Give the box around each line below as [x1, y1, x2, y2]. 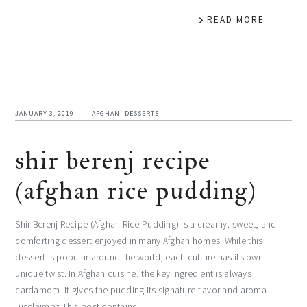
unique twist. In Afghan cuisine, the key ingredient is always [15, 267, 251, 280]
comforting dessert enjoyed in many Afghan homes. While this [15, 234, 263, 247]
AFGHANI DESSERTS [92, 108, 160, 118]
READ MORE [206, 13, 265, 25]
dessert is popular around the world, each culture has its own [15, 251, 263, 263]
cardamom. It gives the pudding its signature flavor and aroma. [15, 284, 269, 296]
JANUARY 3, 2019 [15, 108, 75, 118]
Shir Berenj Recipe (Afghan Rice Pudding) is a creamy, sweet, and [15, 218, 277, 230]
